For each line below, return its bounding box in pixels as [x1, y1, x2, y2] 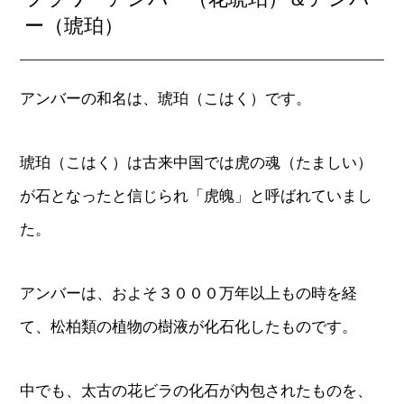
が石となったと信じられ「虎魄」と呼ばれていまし [20, 188, 373, 205]
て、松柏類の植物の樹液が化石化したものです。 [20, 318, 358, 335]
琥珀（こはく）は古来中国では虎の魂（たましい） [20, 154, 373, 171]
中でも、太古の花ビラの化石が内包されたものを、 [20, 382, 373, 399]
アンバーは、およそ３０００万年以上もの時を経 [20, 285, 358, 302]
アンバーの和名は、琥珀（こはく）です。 [20, 90, 312, 107]
